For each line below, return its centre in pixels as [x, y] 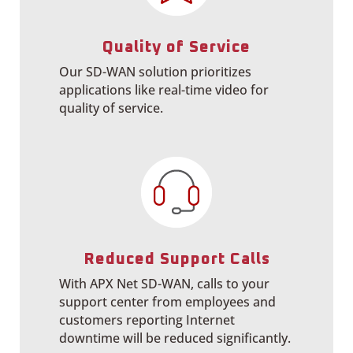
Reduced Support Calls [176, 259]
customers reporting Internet [147, 320]
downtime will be [111, 338]
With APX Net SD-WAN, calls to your [164, 284]
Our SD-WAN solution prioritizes [155, 72]
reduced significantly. [227, 338]
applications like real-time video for [164, 90]
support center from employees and [167, 302]
